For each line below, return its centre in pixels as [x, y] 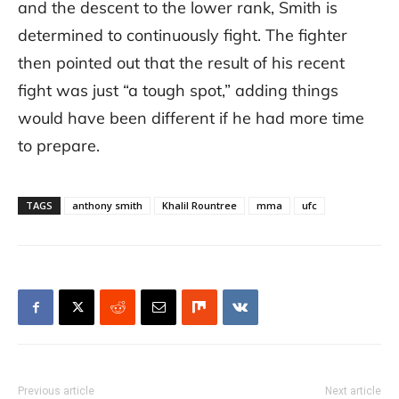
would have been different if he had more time [191, 118]
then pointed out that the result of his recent [181, 63]
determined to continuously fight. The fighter [183, 36]
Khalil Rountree [199, 206]
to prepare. [59, 146]
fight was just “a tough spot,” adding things [178, 91]
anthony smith [107, 206]
